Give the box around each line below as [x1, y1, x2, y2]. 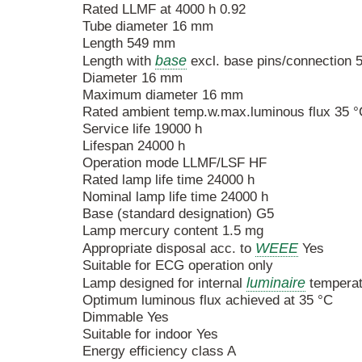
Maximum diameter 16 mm [82, 87, 243, 103]
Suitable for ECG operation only [82, 258, 273, 274]
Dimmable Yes [82, 309, 169, 326]
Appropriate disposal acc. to [82, 241, 255, 257]
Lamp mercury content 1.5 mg [82, 223, 263, 239]
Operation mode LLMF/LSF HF [82, 155, 267, 171]
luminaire [246, 275, 305, 292]
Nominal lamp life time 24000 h [82, 189, 268, 205]
